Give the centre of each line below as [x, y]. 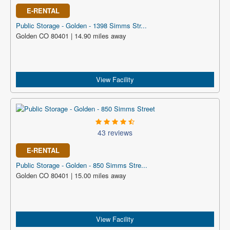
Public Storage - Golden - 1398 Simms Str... [81, 25]
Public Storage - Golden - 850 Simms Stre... [82, 165]
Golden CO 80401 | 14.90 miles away [71, 36]
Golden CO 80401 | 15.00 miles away [71, 175]
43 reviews [115, 132]
